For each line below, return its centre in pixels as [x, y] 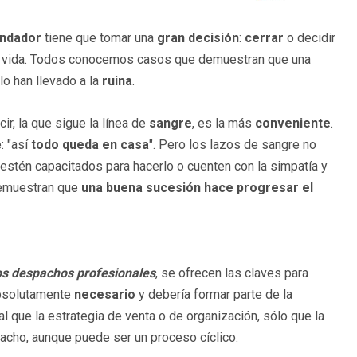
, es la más [224, 124]
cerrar [264, 38]
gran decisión [198, 38]
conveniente [293, 124]
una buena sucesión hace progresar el [197, 188]
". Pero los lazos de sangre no [233, 145]
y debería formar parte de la [214, 295]
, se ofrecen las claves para [232, 273]
